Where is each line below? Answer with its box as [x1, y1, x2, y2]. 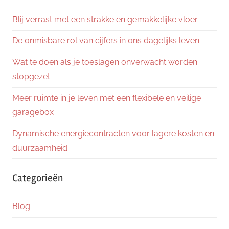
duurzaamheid [12, 143, 67, 153]
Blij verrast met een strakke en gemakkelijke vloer [12, 14, 198, 25]
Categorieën [12, 172, 63, 185]
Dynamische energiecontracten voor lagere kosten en [12, 128, 214, 139]
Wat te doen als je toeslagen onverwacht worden [12, 57, 197, 67]
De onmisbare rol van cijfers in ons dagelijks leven [12, 36, 199, 46]
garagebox [12, 107, 54, 117]
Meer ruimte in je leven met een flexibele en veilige [12, 93, 201, 103]
